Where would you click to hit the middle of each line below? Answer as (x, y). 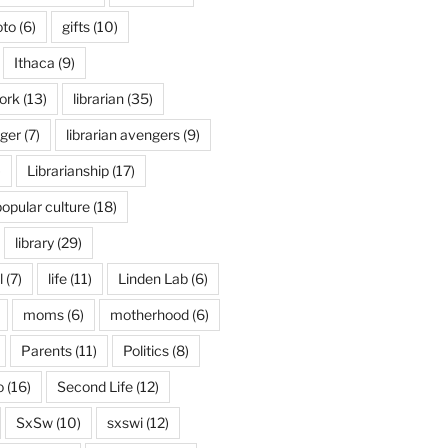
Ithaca (34, 62)
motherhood (149, 314)
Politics (145, 350)
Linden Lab (152, 278)
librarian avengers (122, 134)
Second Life (94, 386)
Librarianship (67, 170)
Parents (46, 350)
